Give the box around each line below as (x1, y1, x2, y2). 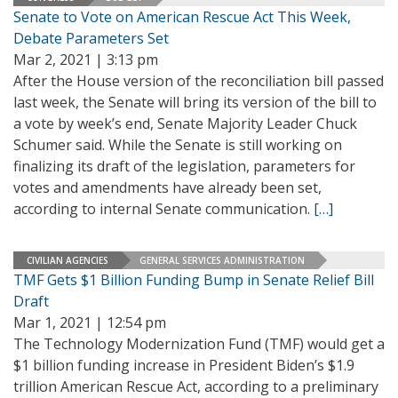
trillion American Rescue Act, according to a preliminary (13, 377, 378, 396)
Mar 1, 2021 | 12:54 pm (13, 313, 166, 332)
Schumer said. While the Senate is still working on (13, 135, 342, 155)
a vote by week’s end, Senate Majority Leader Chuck (13, 114, 357, 133)
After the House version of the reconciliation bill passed (13, 71, 384, 91)
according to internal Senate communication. (13, 199, 314, 219)
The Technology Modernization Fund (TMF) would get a (13, 334, 385, 354)
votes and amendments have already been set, (13, 178, 322, 197)
